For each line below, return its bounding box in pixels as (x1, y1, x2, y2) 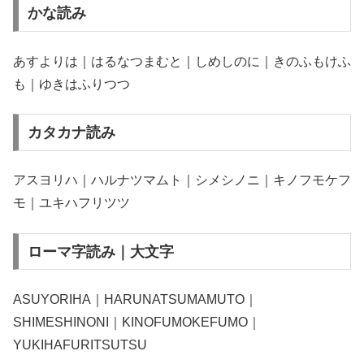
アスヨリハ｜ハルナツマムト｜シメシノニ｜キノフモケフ (13, 173, 351, 188)
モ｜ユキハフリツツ (13, 196, 130, 210)
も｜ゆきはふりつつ (13, 76, 130, 91)
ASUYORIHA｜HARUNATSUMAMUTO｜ (13, 292, 258, 307)
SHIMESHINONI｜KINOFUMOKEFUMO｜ (13, 315, 261, 330)
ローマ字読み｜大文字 (27, 243, 174, 260)
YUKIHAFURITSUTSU (13, 338, 147, 353)
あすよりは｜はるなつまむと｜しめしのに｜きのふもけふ (13, 54, 351, 68)
